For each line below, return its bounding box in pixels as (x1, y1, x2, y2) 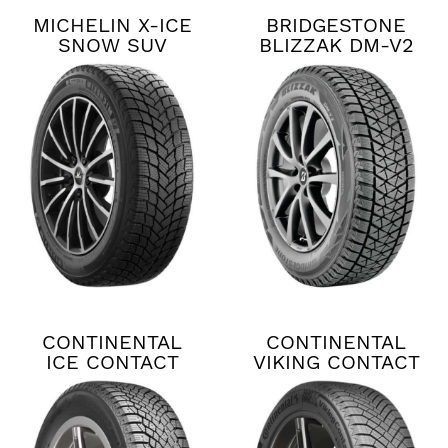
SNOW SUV (57, 33, 167, 58)
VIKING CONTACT (252, 350, 420, 375)
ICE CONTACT (45, 350, 179, 375)
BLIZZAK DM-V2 (258, 33, 414, 58)
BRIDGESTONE (266, 13, 406, 38)
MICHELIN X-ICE (32, 13, 192, 38)
